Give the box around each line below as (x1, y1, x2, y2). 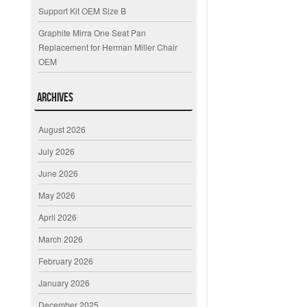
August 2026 (38, 123, 86, 136)
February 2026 (38, 255, 94, 267)
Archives (37, 90, 74, 105)
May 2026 (38, 189, 76, 201)
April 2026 (38, 211, 77, 223)
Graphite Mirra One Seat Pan (38, 27, 147, 39)
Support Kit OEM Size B (38, 5, 127, 17)
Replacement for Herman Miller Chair (38, 41, 178, 53)
